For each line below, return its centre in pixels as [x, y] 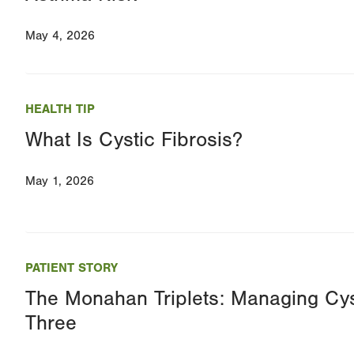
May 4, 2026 [60, 36]
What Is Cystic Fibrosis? [134, 140]
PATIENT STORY [72, 268]
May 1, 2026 [60, 181]
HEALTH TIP [60, 109]
